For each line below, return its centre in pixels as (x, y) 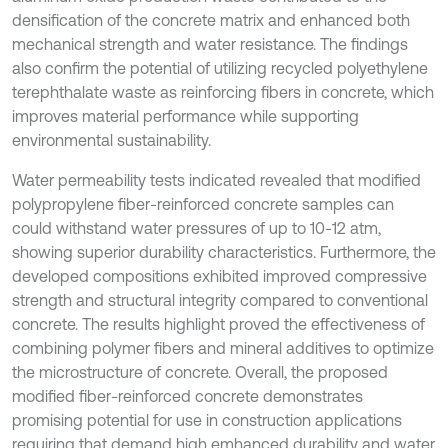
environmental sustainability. (111, 140)
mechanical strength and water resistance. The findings (210, 44)
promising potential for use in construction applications (207, 420)
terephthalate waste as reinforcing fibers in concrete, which (223, 92)
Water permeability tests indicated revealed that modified (216, 180)
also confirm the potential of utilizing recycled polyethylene (220, 68)
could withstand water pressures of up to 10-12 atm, (196, 228)
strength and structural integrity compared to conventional (220, 300)
